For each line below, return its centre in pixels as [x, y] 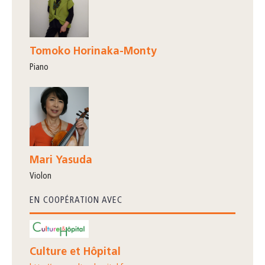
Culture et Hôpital [75, 252]
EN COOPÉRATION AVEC [76, 201]
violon [43, 176]
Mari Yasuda [61, 160]
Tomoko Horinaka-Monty [93, 51]
